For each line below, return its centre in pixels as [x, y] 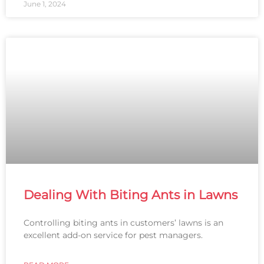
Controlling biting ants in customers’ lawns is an [123, 223]
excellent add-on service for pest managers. [113, 235]
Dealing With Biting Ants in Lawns [131, 195]
